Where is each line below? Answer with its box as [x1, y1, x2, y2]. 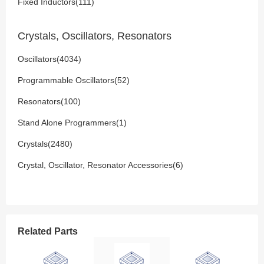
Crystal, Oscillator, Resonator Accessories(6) [18, 160, 183, 170]
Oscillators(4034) [18, 54, 81, 64]
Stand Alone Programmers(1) [18, 118, 127, 127]
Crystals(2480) [18, 139, 72, 148]
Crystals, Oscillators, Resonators [18, 30, 171, 42]
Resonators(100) [18, 97, 81, 106]
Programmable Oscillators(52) [18, 75, 130, 85]
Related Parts [18, 226, 78, 236]
